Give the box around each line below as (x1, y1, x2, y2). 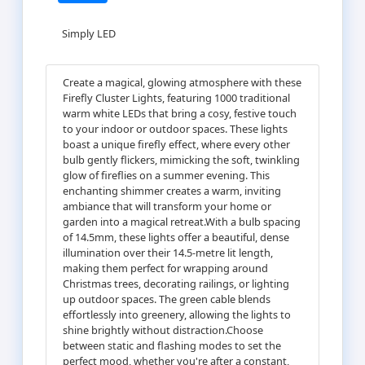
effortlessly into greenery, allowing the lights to (63, 306, 291, 322)
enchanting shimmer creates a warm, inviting (63, 182, 281, 198)
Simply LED (62, 25, 116, 41)
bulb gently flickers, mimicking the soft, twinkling (63, 152, 300, 167)
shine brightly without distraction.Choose (63, 322, 263, 337)
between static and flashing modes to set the (63, 337, 281, 353)
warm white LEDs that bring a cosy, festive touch (63, 105, 297, 121)
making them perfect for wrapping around (63, 260, 268, 275)
